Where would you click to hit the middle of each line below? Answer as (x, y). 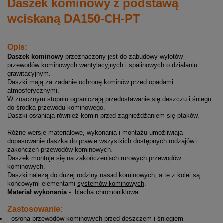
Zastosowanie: (35, 209)
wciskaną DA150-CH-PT (74, 19)
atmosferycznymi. (33, 91)
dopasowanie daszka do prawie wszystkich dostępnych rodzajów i (103, 141)
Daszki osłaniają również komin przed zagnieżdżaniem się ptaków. (103, 116)
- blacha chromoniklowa (103, 192)
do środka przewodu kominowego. (56, 108)
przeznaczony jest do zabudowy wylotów (123, 57)
